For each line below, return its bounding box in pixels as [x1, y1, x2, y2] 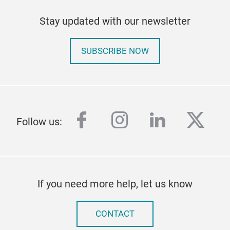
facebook [71, 109, 154, 132]
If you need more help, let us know [37, 178, 193, 190]
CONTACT [95, 209, 135, 219]
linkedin [147, 109, 216, 132]
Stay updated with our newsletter [40, 15, 190, 27]
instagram [109, 109, 198, 132]
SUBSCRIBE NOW [81, 46, 149, 56]
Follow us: [16, 116, 62, 128]
